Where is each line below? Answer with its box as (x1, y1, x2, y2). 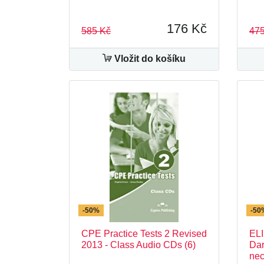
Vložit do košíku (112, 54, 186, 64)
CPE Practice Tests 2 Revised (81, 229, 207, 239)
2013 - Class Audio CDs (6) (81, 240, 196, 250)
